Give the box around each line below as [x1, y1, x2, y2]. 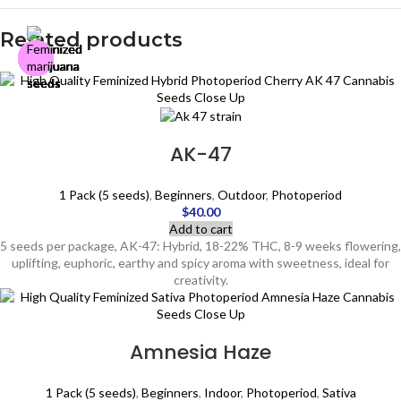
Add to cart [168, 220, 233, 236]
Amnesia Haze [130, 337, 271, 366]
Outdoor [218, 186, 266, 202]
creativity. [173, 271, 228, 287]
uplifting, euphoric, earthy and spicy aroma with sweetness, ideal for [12, 254, 389, 270]
